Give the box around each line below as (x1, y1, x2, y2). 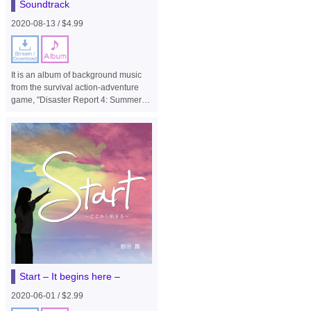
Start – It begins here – (19, 271, 120, 283)
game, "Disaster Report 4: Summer (10, 94, 142, 105)
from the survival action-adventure (10, 82, 139, 92)
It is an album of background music (10, 69, 142, 80)
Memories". (10, 107, 53, 117)
